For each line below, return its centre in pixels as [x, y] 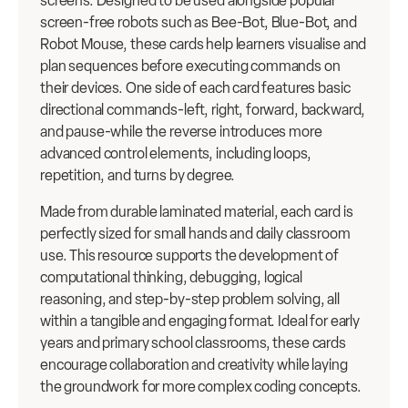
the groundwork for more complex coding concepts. [201, 387]
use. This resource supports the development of [190, 256]
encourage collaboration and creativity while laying [194, 365]
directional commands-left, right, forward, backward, [203, 110]
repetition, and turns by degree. [138, 176]
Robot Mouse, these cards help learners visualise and [204, 45]
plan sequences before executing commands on [190, 66]
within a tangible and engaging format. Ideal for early [200, 321]
